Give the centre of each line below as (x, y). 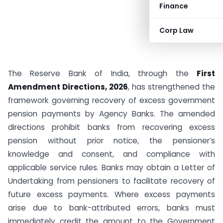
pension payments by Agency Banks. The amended (111, 114)
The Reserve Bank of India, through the (102, 73)
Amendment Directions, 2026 (68, 87)
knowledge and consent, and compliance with (111, 154)
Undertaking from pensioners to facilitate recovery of (111, 181)
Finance (174, 6)
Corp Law (176, 30)
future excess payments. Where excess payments (111, 194)
